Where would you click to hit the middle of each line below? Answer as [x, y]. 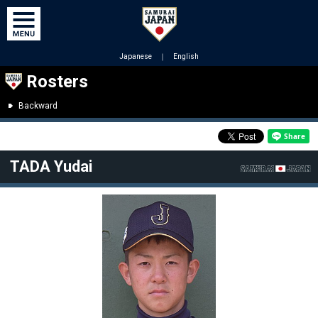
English [186, 56]
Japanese [136, 56]
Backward [38, 106]
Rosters [57, 82]
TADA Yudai [51, 166]
